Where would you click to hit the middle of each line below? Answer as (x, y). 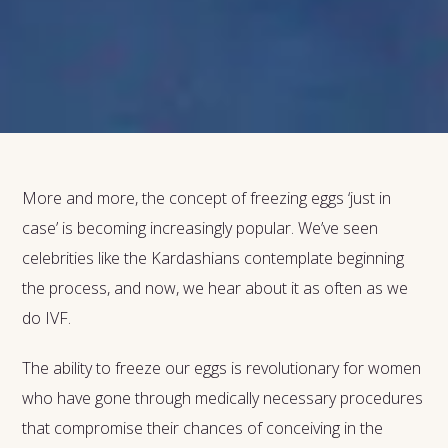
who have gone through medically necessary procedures (223, 397)
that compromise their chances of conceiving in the (203, 427)
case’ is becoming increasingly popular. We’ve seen (200, 227)
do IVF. (49, 317)
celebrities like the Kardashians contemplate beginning (213, 257)
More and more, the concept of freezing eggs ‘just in (207, 197)
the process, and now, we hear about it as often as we (215, 287)
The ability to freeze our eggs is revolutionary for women (222, 367)
